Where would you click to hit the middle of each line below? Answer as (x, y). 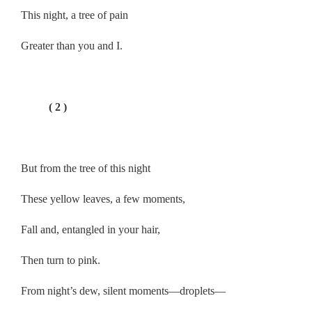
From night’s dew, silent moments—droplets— (123, 290)
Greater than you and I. (72, 45)
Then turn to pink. (61, 260)
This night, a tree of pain (75, 15)
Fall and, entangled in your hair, (91, 229)
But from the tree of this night (86, 168)
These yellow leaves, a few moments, (103, 198)
